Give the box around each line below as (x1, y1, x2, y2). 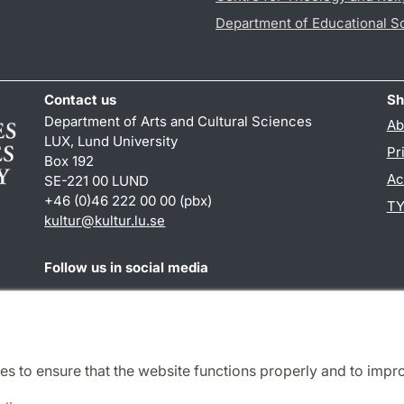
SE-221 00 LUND (44, 171, 150, 189)
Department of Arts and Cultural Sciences (44, 112, 313, 130)
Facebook (43, 289, 107, 308)
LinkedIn (119, 289, 174, 308)
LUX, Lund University (44, 132, 179, 150)
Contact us (44, 90, 117, 108)
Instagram (81, 289, 145, 308)
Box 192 (44, 151, 95, 170)
